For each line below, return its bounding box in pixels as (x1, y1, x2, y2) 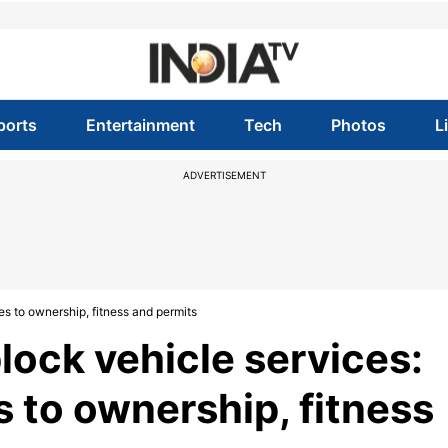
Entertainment (85, 115, 195, 135)
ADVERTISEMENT (182, 169, 266, 181)
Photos (331, 115, 387, 135)
